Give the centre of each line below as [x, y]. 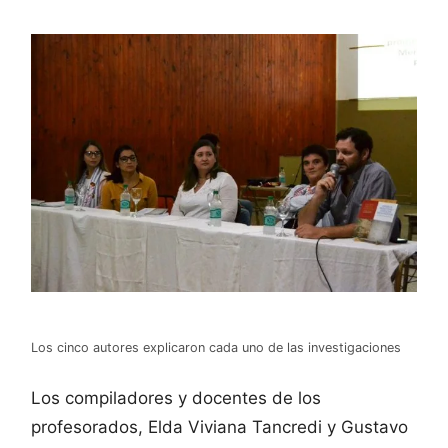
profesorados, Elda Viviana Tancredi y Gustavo [219, 427]
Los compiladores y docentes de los [176, 398]
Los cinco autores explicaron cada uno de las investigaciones [216, 347]
